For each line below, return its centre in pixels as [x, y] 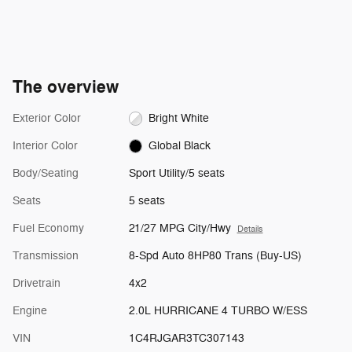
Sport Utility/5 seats [176, 174]
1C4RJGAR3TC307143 [186, 339]
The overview [66, 88]
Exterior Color [47, 119]
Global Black [180, 146]
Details [250, 229]
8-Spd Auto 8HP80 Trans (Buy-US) [215, 256]
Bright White [179, 119]
